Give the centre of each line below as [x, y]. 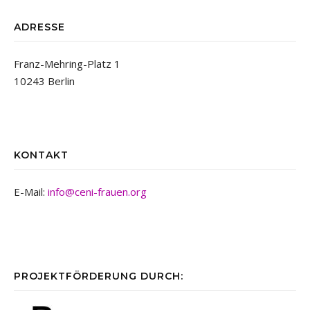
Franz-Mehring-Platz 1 [67, 64]
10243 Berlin [44, 81]
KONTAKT [41, 155]
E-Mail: [31, 192]
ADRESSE [39, 27]
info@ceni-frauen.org [97, 192]
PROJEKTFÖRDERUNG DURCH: [99, 276]
